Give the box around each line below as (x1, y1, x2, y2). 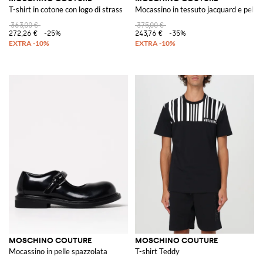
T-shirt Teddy (135, 247, 180, 257)
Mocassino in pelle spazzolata (9, 247, 107, 257)
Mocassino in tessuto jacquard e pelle (135, 5, 259, 15)
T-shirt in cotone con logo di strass (9, 5, 123, 15)
